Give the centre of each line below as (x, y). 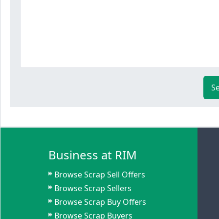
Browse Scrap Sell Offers (100, 175)
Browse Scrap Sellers (93, 188)
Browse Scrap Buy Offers (100, 202)
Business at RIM (93, 155)
